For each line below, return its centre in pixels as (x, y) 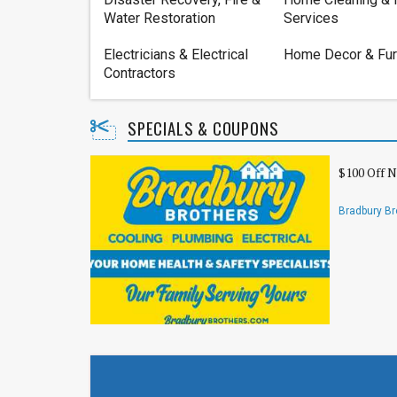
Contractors (140, 73)
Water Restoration (160, 18)
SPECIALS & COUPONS (203, 128)
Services (311, 18)
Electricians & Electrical (176, 54)
